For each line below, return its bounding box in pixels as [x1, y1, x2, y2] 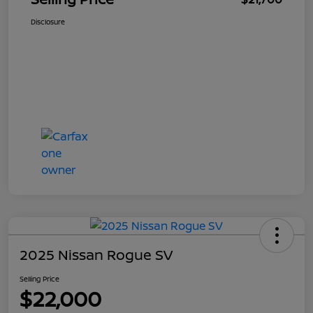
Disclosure [31, 17, 65, 27]
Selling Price [20, 274, 59, 284]
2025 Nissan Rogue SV [20, 245, 173, 265]
